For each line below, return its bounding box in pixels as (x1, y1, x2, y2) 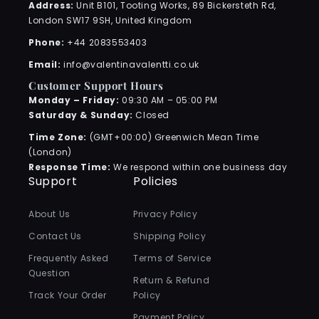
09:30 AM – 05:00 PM (119, 94, 218, 107)
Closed (132, 109, 170, 122)
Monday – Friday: (28, 94, 120, 107)
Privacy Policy (133, 208, 198, 221)
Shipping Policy (133, 230, 206, 243)
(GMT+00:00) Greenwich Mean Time (87, 131, 259, 144)
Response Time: (28, 161, 111, 174)
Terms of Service (133, 252, 211, 265)
